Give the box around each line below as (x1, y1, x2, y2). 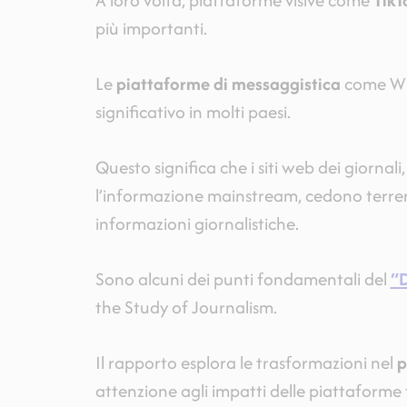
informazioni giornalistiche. (94, 211, 299, 237)
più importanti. (94, 15, 207, 42)
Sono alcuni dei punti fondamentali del (94, 266, 391, 293)
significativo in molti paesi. (94, 99, 291, 125)
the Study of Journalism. (94, 294, 277, 321)
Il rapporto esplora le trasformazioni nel (94, 350, 397, 376)
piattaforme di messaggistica (115, 71, 341, 97)
